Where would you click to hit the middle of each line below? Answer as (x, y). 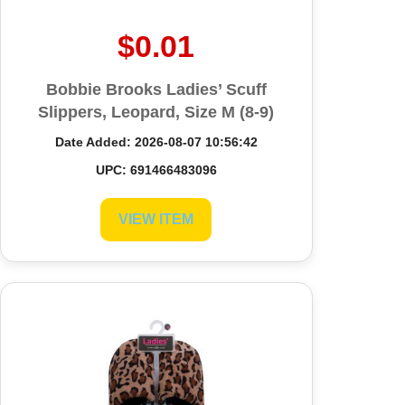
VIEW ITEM (156, 219)
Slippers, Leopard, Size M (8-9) (156, 112)
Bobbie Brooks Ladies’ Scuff (156, 89)
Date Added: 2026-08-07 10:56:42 (156, 141)
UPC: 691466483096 (156, 170)
